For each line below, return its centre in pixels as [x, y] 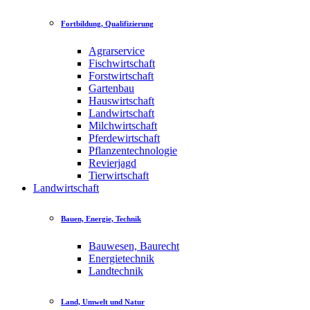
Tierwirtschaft [119, 176]
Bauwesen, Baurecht [134, 246]
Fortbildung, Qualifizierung [107, 24]
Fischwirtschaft [122, 64]
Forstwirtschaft [121, 76]
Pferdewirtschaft [124, 138]
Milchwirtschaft [123, 126]
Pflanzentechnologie [133, 151]
